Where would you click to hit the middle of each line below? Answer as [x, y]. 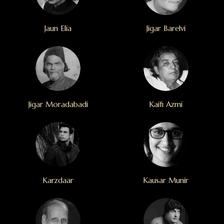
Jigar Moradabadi [58, 104]
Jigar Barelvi [166, 28]
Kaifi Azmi [166, 104]
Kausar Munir [166, 180]
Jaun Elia [58, 28]
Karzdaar [58, 180]
